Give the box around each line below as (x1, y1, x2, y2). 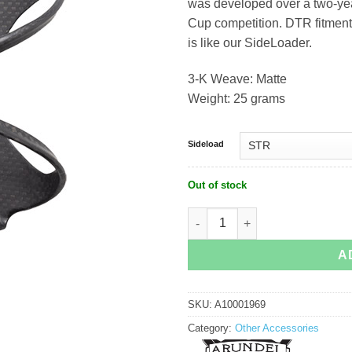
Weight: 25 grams (188, 91, 285, 105)
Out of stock (188, 178, 247, 191)
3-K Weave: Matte (188, 71, 287, 86)
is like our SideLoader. (188, 36, 312, 49)
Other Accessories (235, 322, 319, 335)
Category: (188, 322, 235, 335)
